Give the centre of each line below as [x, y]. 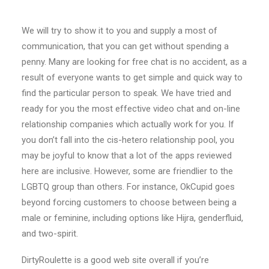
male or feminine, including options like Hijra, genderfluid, [132, 218]
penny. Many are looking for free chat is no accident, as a [134, 62]
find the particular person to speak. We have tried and [126, 93]
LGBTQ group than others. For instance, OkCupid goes [128, 187]
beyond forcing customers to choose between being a [129, 202]
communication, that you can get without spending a [125, 46]
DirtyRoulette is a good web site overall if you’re [115, 260]
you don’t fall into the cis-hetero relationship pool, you [128, 140]
